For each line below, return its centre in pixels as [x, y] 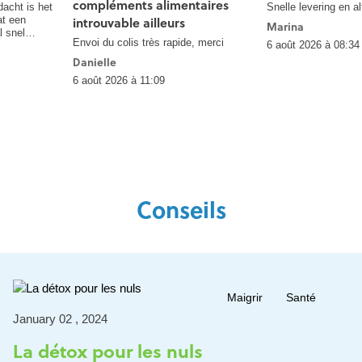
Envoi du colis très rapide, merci [148, 42]
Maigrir [244, 297]
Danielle [95, 62]
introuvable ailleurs [129, 23]
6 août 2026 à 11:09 [119, 80]
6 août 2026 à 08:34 [313, 44]
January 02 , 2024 [60, 319]
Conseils [181, 210]
